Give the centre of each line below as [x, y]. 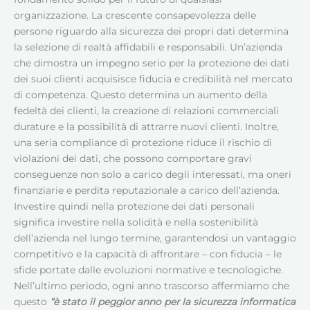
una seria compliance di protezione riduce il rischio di [143, 142]
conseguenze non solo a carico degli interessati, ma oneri [153, 174]
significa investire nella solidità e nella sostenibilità [136, 222]
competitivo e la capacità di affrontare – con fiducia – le [148, 254]
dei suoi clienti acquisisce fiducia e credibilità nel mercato [153, 79]
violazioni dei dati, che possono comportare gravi [133, 158]
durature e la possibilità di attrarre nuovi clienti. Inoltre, [146, 126]
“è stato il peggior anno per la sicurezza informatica [173, 301]
